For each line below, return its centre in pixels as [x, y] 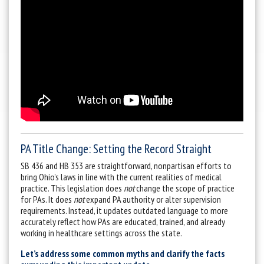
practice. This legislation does [72, 188]
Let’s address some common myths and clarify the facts [123, 253]
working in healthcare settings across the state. [101, 232]
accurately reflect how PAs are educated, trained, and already [123, 221]
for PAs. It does [47, 199]
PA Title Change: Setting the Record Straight [116, 148]
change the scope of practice [184, 188]
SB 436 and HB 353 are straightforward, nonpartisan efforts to [126, 165]
